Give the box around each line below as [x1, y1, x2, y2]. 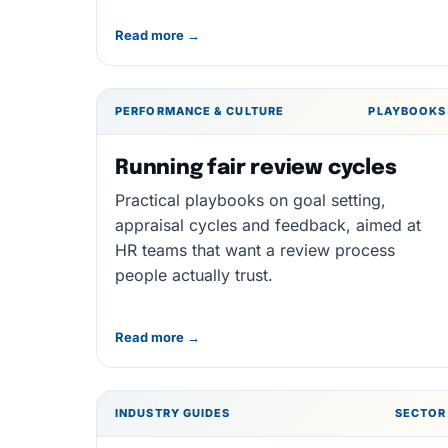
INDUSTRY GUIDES [115, 406, 231, 420]
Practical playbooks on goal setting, [115, 190, 386, 210]
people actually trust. [115, 265, 273, 285]
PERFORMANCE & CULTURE [115, 104, 285, 118]
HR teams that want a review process [115, 240, 395, 260]
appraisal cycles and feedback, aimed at [115, 215, 421, 235]
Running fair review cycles [115, 157, 397, 179]
